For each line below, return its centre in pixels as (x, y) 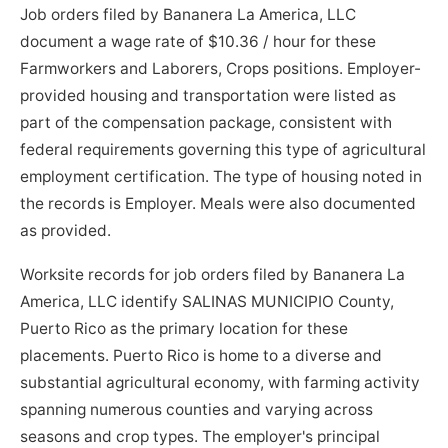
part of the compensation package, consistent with (206, 123)
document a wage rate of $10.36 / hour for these (198, 42)
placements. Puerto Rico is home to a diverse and (201, 356)
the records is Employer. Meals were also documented (218, 204)
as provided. (66, 231)
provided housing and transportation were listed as (208, 96)
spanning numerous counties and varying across (197, 410)
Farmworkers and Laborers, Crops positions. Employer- (221, 69)
